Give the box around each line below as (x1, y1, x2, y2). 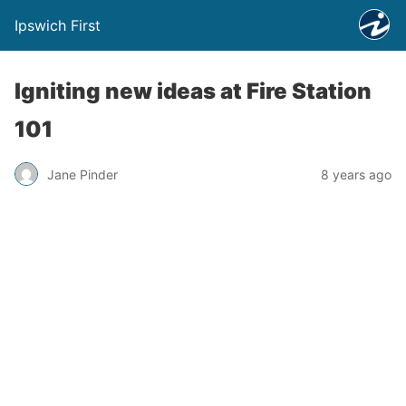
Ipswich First (14, 16, 101, 34)
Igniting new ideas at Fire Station (14, 78, 372, 104)
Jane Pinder (47, 166, 118, 182)
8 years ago (321, 166, 391, 182)
